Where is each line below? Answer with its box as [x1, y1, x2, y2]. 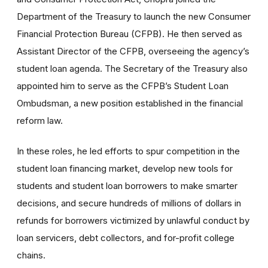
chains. [17, 249, 45, 261]
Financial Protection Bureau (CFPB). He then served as [17, 28, 242, 39]
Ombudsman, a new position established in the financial [17, 98, 243, 109]
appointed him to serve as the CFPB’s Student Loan [17, 80, 229, 92]
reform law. [17, 115, 63, 126]
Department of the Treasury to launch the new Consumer [17, 11, 251, 22]
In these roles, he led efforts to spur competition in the [17, 145, 240, 157]
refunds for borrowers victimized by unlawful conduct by [17, 215, 249, 226]
